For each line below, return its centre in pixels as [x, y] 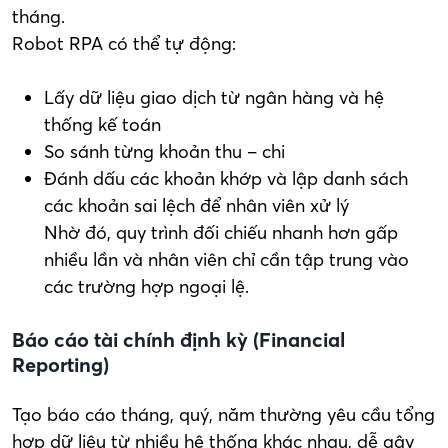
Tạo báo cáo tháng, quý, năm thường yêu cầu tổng [223, 414]
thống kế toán [102, 124]
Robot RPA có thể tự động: [124, 43]
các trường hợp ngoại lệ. [146, 286]
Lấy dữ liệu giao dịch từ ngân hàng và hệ [214, 97]
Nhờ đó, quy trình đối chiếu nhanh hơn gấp [221, 232]
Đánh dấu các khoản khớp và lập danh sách [226, 178]
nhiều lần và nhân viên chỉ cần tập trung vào [226, 259]
